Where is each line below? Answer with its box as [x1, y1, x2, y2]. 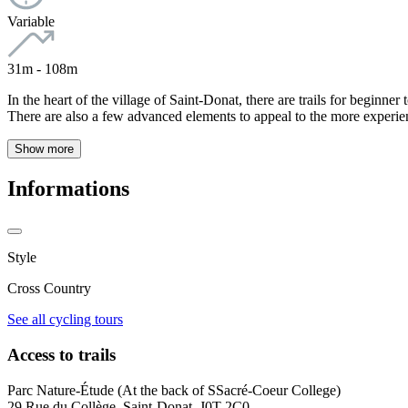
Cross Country [7, 280, 91, 297]
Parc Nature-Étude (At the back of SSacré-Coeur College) [7, 382, 341, 398]
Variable [7, 13, 55, 29]
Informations [7, 176, 129, 200]
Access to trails [7, 345, 116, 365]
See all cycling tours [7, 311, 123, 328]
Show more [15, 141, 74, 156]
